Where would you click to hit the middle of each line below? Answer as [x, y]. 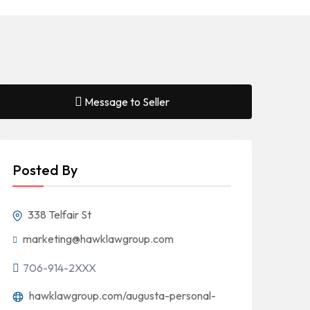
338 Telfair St [58, 215]
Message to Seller [127, 102]
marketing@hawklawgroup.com [98, 239]
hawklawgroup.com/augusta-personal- [121, 295]
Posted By [45, 170]
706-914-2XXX [60, 268]
